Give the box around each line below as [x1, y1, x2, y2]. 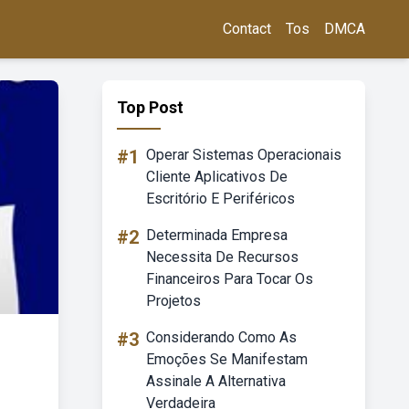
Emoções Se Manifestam [146, 351, 308, 368]
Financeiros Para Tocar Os [146, 270, 313, 288]
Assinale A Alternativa [146, 372, 286, 390]
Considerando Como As [146, 329, 297, 346]
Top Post [117, 98, 184, 117]
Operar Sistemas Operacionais [146, 146, 341, 163]
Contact [223, 20, 271, 37]
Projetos [146, 292, 201, 309]
